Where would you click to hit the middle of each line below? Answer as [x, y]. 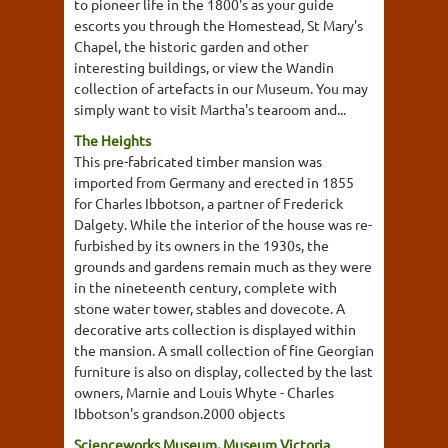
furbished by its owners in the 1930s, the [201, 245]
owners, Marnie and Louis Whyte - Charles [204, 392]
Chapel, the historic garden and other [191, 46]
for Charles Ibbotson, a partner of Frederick [208, 203]
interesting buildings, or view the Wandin [204, 67]
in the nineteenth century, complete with [205, 287]
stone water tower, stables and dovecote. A [209, 308]
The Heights [112, 140]
